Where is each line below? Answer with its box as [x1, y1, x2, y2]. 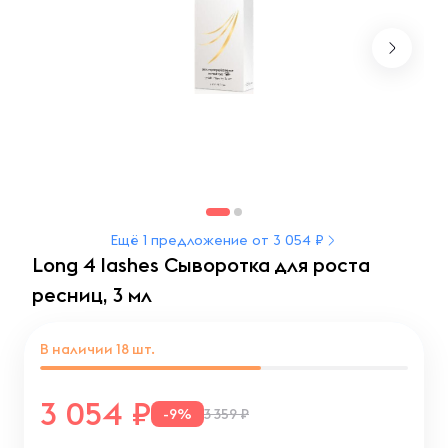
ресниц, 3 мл [32, 282, 152, 307]
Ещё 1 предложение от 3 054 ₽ [110, 231, 324, 249]
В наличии [40, 340, 116, 358]
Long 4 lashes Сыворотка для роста [32, 252, 370, 277]
